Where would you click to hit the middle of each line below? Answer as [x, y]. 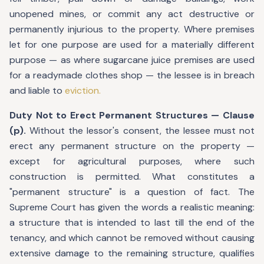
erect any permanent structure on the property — [132, 146]
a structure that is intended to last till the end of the [132, 222]
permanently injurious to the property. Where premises [132, 29]
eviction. [83, 90]
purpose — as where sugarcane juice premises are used [132, 60]
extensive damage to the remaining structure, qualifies [132, 253]
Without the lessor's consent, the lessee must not [140, 131]
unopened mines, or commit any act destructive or [132, 14]
